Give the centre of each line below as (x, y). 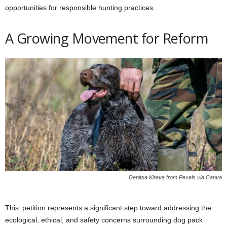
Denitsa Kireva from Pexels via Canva (175, 177)
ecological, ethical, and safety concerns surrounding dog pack (104, 220)
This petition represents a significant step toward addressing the (108, 207)
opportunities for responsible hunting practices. (80, 8)
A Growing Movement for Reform (107, 39)
